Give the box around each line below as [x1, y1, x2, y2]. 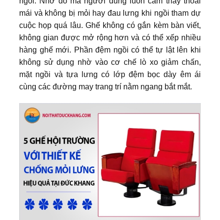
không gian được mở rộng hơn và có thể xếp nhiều [19, 33, 201, 42]
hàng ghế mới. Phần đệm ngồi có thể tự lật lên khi [19, 46, 201, 55]
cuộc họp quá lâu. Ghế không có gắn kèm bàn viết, [19, 21, 201, 30]
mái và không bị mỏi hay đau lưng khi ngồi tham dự [19, 9, 201, 18]
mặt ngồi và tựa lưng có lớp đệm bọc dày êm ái [19, 70, 201, 79]
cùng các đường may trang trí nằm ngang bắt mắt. [19, 82, 192, 91]
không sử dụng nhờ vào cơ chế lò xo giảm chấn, [19, 58, 201, 67]
